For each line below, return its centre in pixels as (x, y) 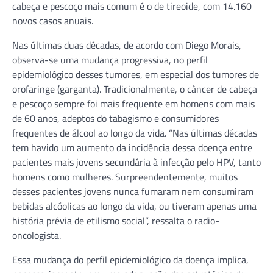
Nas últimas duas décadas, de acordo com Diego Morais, (127, 45)
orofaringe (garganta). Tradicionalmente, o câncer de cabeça (135, 89)
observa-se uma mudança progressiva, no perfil (110, 59)
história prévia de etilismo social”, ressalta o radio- (116, 220)
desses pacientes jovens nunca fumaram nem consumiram (133, 191)
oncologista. (37, 235)
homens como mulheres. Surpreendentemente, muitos (125, 176)
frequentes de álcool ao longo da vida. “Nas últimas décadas (135, 133)
